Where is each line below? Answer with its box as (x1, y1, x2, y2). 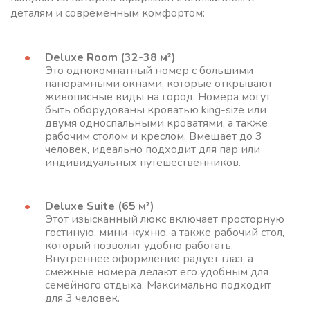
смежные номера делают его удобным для (45, 264, 268, 280)
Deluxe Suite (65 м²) (45, 199, 154, 214)
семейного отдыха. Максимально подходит (45, 277, 271, 293)
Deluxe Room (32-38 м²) (45, 50, 176, 65)
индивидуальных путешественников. (45, 155, 241, 170)
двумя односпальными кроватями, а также (45, 116, 268, 131)
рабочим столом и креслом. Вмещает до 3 (45, 129, 262, 144)
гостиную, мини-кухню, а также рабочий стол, (45, 225, 284, 240)
